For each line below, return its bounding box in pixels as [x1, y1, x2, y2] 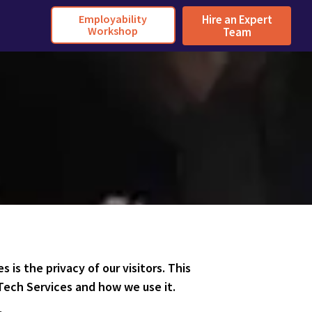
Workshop [88, 24, 139, 38]
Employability [79, 12, 148, 26]
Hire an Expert [201, 12, 272, 27]
